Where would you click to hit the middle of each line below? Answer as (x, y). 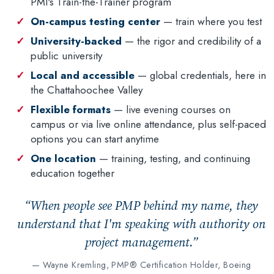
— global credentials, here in (201, 75)
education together (73, 173)
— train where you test (211, 21)
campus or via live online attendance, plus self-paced (149, 124)
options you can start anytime (95, 139)
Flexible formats (71, 109)
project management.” (141, 242)
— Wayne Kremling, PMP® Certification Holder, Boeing (141, 265)
